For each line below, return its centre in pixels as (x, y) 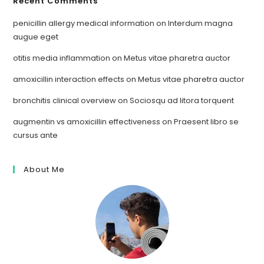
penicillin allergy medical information (84, 24)
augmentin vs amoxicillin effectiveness (87, 122)
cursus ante (36, 136)
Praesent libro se (207, 122)
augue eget (36, 37)
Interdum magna (201, 24)
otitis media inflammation (62, 58)
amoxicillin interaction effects (69, 80)
